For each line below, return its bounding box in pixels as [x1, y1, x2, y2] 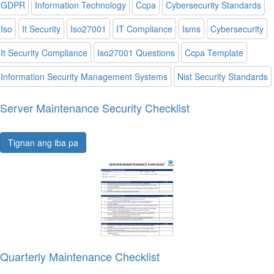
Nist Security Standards [177, 70, 268, 83]
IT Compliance [116, 23, 172, 35]
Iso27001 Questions [97, 46, 175, 59]
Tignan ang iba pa [8, 136, 78, 149]
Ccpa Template [185, 46, 243, 59]
